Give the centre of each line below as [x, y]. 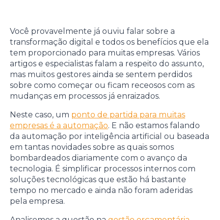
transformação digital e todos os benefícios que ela [109, 42]
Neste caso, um [41, 114]
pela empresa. [37, 201]
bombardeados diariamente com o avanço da [98, 158]
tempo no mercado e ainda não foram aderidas [101, 190]
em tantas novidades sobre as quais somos [92, 147]
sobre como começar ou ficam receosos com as [102, 85]
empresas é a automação [59, 125]
